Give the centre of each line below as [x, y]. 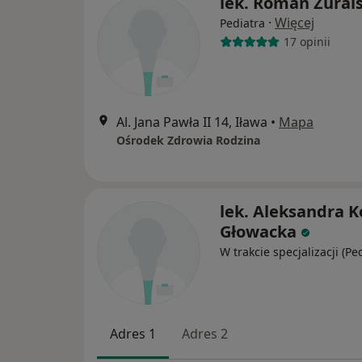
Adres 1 [133, 333]
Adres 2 [205, 333]
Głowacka [258, 231]
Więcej [295, 22]
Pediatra [242, 23]
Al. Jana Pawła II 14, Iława [192, 122]
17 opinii [307, 42]
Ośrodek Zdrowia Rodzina [188, 140]
